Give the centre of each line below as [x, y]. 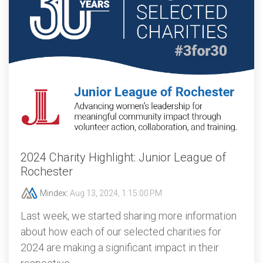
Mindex [52, 193]
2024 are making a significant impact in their [120, 247]
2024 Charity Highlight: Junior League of [123, 157]
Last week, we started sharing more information [129, 216]
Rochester [47, 171]
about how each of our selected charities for [121, 232]
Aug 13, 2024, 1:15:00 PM [116, 193]
